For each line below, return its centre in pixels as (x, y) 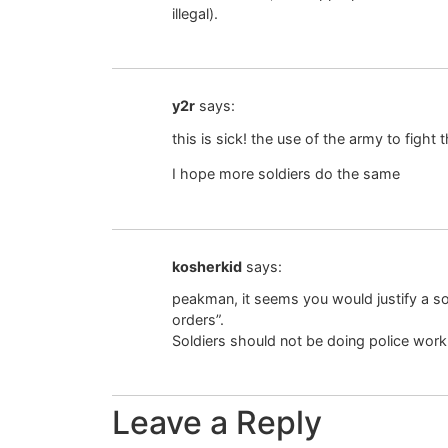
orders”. (198, 320)
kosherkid (207, 266)
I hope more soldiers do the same (286, 174)
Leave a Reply (217, 423)
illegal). (195, 14)
